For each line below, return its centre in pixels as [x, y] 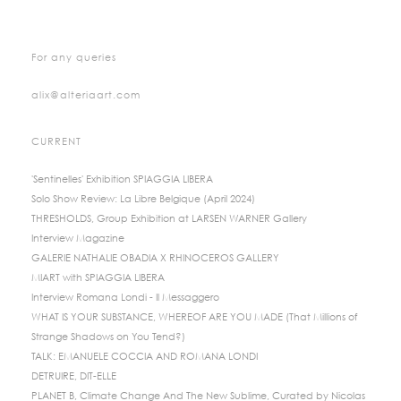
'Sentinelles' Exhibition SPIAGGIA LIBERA [122, 179]
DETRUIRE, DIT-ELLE [74, 376]
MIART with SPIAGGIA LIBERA [98, 278]
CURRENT [56, 142]
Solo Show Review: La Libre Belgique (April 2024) [143, 199]
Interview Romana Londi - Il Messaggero [125, 298]
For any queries [74, 58]
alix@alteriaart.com [86, 95]
